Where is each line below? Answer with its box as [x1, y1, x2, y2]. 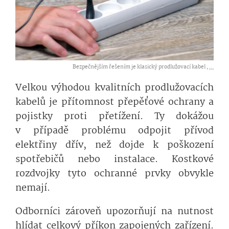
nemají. [15, 180, 50, 196]
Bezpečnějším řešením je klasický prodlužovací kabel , [73, 63, 209, 72]
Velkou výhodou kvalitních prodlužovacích [15, 80, 214, 96]
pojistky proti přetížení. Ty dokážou [15, 109, 214, 125]
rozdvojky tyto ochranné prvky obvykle [15, 166, 214, 182]
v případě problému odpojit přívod [15, 123, 214, 139]
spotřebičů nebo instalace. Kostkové [15, 152, 214, 168]
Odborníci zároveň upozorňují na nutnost [15, 204, 214, 220]
